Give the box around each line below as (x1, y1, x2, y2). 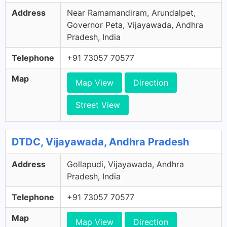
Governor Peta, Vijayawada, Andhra (67, 20, 203, 30)
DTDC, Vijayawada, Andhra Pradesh (12, 136, 189, 148)
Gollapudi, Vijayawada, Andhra (67, 159, 184, 169)
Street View (75, 100, 120, 110)
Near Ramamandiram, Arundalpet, (67, 8, 196, 18)
